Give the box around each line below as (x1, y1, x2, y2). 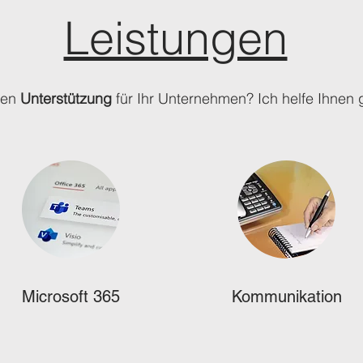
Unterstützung (19, 89, 116, 108)
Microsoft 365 (22, 287, 120, 306)
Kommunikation (231, 287, 342, 306)
